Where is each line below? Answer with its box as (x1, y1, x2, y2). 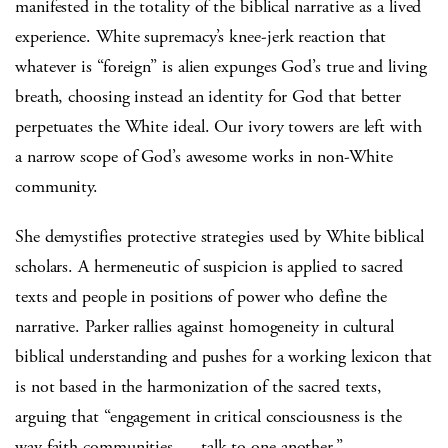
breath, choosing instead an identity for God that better (15, 85, 401, 109)
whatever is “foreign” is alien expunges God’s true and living (15, 55, 427, 79)
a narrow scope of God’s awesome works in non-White (15, 145, 393, 169)
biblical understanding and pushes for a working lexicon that (15, 345, 432, 369)
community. (15, 175, 99, 199)
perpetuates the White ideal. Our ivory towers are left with (15, 115, 422, 139)
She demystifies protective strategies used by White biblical (15, 225, 424, 249)
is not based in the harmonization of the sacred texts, (15, 375, 383, 399)
